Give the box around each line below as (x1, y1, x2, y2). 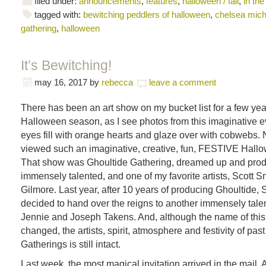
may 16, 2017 (34, 77, 87, 87)
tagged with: (34, 9, 83, 20)
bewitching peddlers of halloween (83, 9, 210, 20)
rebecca (102, 77, 133, 87)
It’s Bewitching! (21, 58, 112, 73)
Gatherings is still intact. (21, 239, 121, 249)
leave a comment (149, 77, 216, 87)
